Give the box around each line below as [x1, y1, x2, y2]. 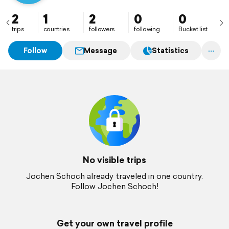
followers [88, 25, 116, 33]
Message [84, 45, 118, 56]
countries [43, 25, 70, 33]
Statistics [151, 45, 189, 56]
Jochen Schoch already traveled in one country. [26, 171, 203, 181]
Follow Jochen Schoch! [71, 181, 158, 192]
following [134, 25, 160, 33]
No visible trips [83, 153, 146, 166]
